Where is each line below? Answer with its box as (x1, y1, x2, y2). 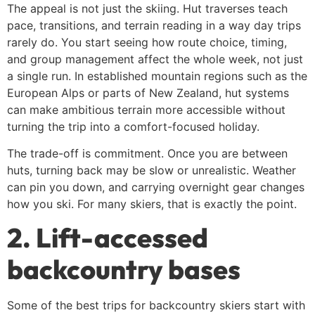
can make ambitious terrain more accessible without (7, 102, 285, 117)
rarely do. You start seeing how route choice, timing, (7, 34, 287, 49)
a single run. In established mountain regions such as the (7, 68, 307, 83)
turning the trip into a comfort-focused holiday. (7, 119, 259, 134)
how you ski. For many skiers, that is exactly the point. (7, 196, 297, 211)
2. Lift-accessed (7, 221, 208, 255)
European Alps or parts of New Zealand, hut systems (7, 85, 289, 100)
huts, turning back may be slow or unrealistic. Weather (7, 162, 296, 177)
